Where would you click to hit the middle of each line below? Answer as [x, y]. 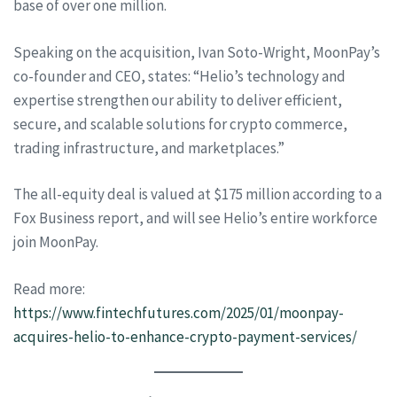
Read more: [49, 288]
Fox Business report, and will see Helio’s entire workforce [195, 218]
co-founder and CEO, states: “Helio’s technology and [179, 76]
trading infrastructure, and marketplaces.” [149, 148]
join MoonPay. [56, 242]
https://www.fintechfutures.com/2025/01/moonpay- [179, 312]
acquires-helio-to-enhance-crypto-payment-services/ [185, 336]
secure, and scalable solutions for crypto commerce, [180, 124]
